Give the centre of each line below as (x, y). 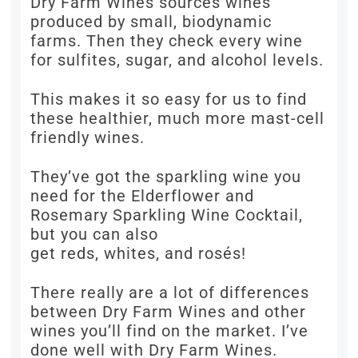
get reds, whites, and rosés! (139, 254)
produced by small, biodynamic (151, 22)
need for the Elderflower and (143, 196)
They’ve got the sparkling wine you (166, 177)
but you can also (95, 235)
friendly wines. (88, 138)
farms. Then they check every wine (167, 41)
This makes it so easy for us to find (169, 99)
